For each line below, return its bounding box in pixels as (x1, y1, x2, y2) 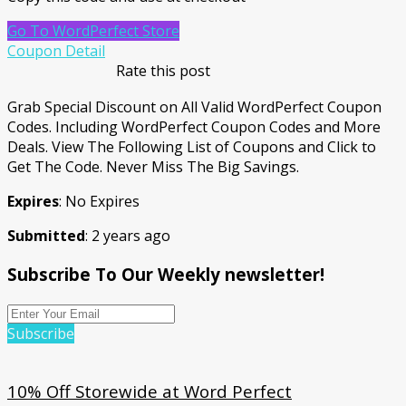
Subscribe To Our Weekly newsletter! (7, 262, 324, 285)
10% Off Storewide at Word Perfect (7, 380, 292, 403)
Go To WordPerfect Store (7, 21, 179, 42)
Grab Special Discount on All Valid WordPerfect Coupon (7, 97, 382, 118)
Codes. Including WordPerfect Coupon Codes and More (7, 117, 381, 138)
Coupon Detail (7, 41, 105, 62)
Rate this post (116, 61, 210, 82)
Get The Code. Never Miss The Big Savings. (7, 157, 299, 178)
